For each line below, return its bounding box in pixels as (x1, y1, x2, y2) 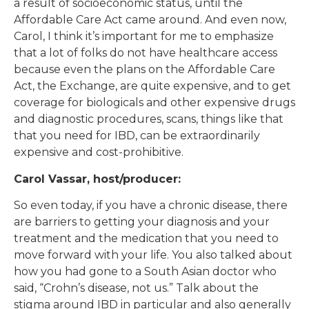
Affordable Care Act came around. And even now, (14, 13, 286, 27)
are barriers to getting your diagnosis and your (14, 215, 270, 229)
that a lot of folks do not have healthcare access (14, 46, 277, 60)
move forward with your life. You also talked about (14, 248, 292, 262)
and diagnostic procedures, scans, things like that (14, 112, 283, 126)
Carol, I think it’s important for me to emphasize (14, 30, 274, 43)
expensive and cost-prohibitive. (14, 146, 183, 159)
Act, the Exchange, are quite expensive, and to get (14, 79, 291, 93)
